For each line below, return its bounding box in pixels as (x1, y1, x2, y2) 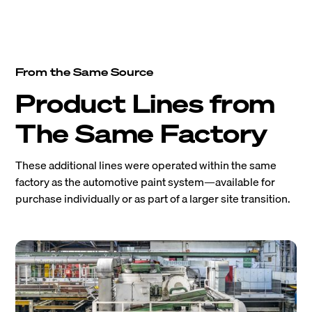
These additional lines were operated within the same (15, 155, 277, 174)
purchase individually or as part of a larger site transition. (15, 189, 291, 208)
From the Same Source (15, 63, 154, 79)
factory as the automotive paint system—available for (15, 172, 276, 191)
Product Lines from (15, 86, 275, 120)
